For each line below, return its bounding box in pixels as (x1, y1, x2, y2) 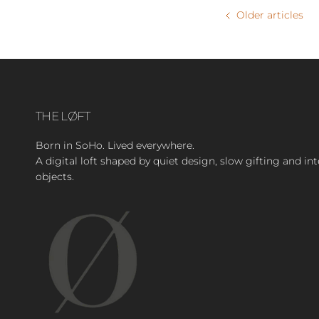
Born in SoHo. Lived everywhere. (36, 138, 194, 152)
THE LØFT (36, 108, 90, 123)
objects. (36, 169, 74, 183)
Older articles (236, 8, 303, 21)
